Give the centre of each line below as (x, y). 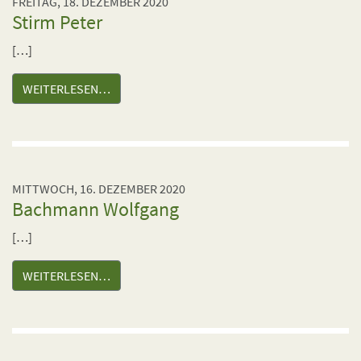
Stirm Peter (57, 22)
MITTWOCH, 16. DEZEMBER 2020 (99, 189)
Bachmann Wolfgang (95, 209)
